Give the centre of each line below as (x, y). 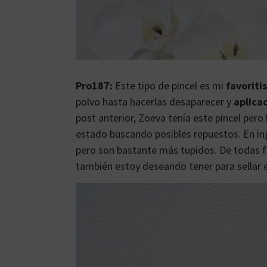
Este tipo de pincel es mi (169, 85)
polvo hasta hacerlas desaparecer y (155, 101)
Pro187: (94, 85)
